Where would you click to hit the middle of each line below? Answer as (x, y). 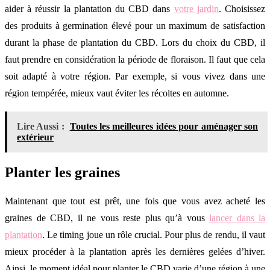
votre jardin (196, 9)
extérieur (35, 137)
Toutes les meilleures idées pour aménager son (164, 127)
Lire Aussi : (41, 127)
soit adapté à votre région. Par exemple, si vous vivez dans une (135, 77)
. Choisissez (242, 9)
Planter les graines (62, 173)
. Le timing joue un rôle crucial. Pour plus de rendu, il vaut (154, 235)
